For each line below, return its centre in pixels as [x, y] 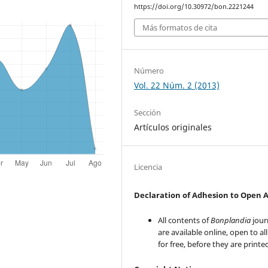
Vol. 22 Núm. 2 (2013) [177, 85]
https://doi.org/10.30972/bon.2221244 [194, 6]
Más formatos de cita [180, 28]
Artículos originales [173, 127]
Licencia [148, 167]
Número [149, 70]
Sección [148, 112]
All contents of [185, 220]
